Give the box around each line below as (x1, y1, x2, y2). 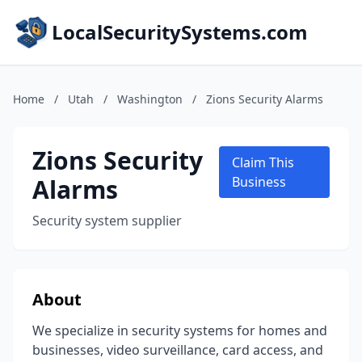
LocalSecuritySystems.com (52, 19, 308, 45)
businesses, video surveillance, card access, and (32, 341, 323, 359)
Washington (117, 91, 183, 107)
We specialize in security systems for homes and (32, 322, 327, 339)
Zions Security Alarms (206, 91, 323, 107)
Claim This (231, 154, 294, 171)
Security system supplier (32, 212, 182, 229)
